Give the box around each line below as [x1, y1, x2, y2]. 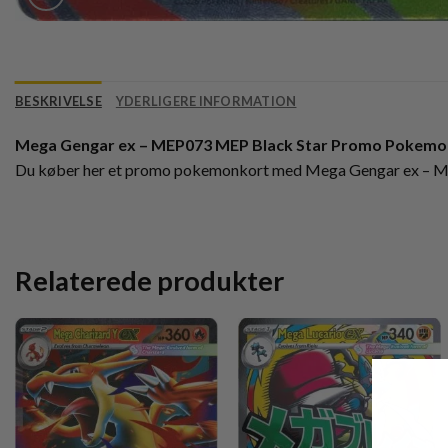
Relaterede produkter [15, 263, 284, 297]
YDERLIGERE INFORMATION [115, 93, 297, 110]
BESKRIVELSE [15, 93, 102, 110]
